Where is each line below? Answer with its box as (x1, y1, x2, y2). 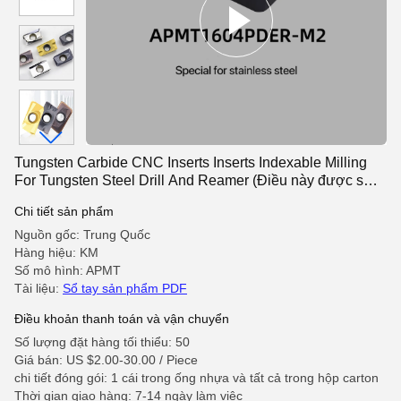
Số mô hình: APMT (14, 263, 121, 277)
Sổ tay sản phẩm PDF (63, 281, 187, 295)
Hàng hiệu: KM (14, 245, 98, 260)
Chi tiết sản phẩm (14, 204, 114, 218)
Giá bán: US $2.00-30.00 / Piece (14, 353, 198, 367)
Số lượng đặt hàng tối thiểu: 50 (14, 335, 190, 349)
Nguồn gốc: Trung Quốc (14, 227, 150, 242)
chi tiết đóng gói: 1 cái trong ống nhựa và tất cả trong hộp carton (14, 371, 379, 385)
